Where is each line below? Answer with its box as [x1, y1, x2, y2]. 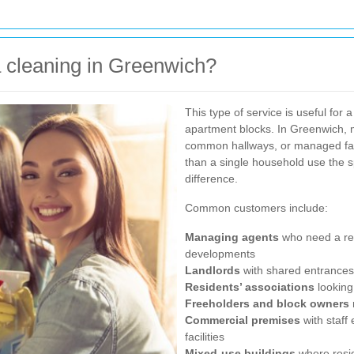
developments [185, 247, 255, 260]
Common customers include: [185, 201, 328, 214]
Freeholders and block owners [185, 297, 349, 310]
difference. [185, 172, 238, 185]
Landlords [185, 264, 240, 277]
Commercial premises [185, 314, 300, 326]
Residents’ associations [185, 281, 314, 293]
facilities [185, 330, 224, 343]
